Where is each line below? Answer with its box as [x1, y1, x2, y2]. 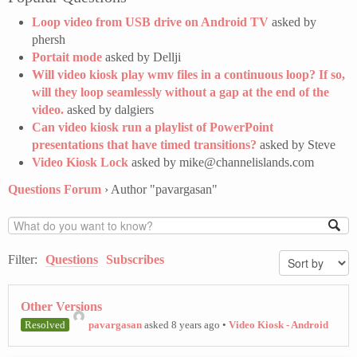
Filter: [8, 252, 37, 266]
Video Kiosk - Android [229, 318, 328, 331]
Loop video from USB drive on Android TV [32, 15, 269, 29]
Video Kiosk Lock [32, 155, 128, 170]
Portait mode [32, 50, 102, 65]
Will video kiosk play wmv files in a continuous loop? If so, [32, 68, 345, 82]
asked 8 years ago [142, 318, 220, 331]
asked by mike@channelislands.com [128, 155, 314, 170]
